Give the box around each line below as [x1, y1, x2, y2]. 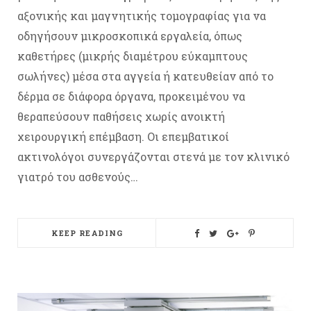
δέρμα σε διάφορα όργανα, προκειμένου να [17, 89, 245, 104]
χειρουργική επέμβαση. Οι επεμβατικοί [17, 129, 229, 144]
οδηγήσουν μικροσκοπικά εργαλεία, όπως [17, 28, 242, 44]
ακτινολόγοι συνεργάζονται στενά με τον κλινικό [17, 149, 289, 165]
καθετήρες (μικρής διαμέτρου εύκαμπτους [17, 49, 248, 64]
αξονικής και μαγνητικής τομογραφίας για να [17, 8, 266, 24]
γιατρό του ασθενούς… [17, 169, 138, 185]
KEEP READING [51, 228, 124, 239]
